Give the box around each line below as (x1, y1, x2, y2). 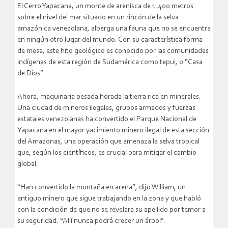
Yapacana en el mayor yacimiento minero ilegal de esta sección (17, 127, 209, 135)
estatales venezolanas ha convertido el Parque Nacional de (17, 116, 196, 124)
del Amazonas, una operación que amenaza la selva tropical (17, 138, 199, 146)
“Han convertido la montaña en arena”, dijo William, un (17, 184, 186, 192)
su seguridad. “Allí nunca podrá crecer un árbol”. (17, 217, 165, 225)
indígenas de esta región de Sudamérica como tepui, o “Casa (17, 59, 203, 67)
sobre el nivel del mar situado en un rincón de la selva (17, 14, 179, 22)
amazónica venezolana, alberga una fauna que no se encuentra (17, 25, 211, 33)
